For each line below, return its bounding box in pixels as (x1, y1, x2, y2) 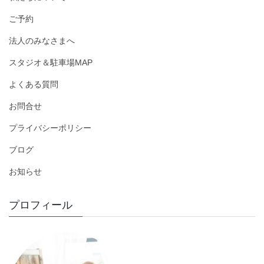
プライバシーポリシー (9, 123, 91, 133)
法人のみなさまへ (9, 36, 75, 46)
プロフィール (9, 199, 72, 212)
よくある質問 (9, 80, 58, 90)
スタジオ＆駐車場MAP (9, 58, 93, 68)
